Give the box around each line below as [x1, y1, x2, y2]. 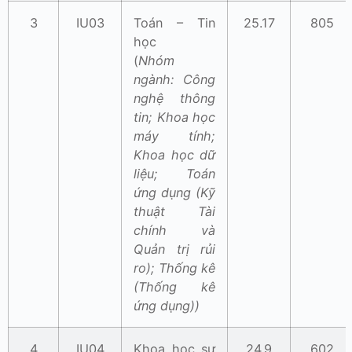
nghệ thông [134, 90, 215, 107]
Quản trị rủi [134, 241, 215, 258]
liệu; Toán [134, 166, 215, 182]
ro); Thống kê [134, 260, 215, 277]
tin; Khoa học [134, 109, 215, 126]
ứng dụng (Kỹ [134, 185, 215, 201]
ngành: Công [134, 71, 215, 88]
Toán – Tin [134, 15, 215, 31]
